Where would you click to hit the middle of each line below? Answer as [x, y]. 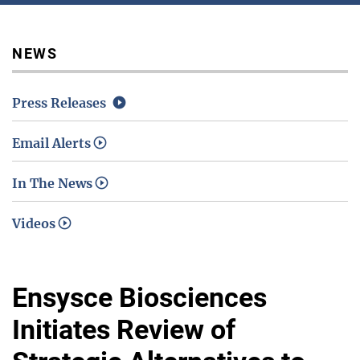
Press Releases [59, 103]
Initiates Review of [124, 329]
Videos [34, 223]
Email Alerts [51, 143]
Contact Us [298, 115]
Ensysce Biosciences [139, 297]
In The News [52, 183]
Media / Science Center [265, 39]
